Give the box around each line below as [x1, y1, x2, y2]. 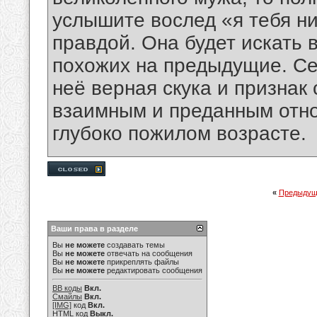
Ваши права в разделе [51, 224, 138, 233]
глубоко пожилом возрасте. [52, 122, 306, 145]
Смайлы [52, 292, 82, 301]
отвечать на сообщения [105, 249, 192, 258]
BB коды [52, 284, 82, 292]
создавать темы [105, 241, 165, 249]
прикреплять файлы [105, 258, 179, 266]
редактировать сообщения [105, 266, 202, 275]
